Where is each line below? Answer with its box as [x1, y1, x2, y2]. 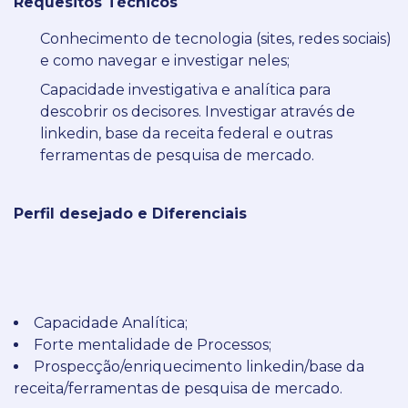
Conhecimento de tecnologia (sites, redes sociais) [40, 29, 392, 47]
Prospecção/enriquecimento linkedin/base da [34, 357, 364, 375]
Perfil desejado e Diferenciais [14, 204, 247, 222]
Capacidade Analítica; [34, 313, 188, 331]
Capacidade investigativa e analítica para [40, 80, 331, 98]
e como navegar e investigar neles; [40, 51, 290, 69]
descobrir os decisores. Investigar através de [40, 102, 355, 120]
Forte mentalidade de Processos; [34, 335, 271, 353]
